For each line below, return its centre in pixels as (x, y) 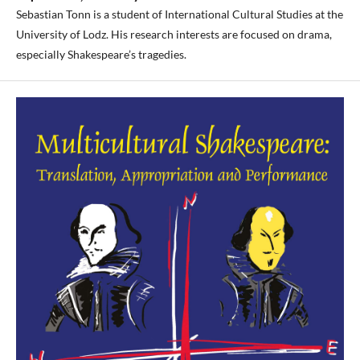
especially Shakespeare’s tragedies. (101, 54)
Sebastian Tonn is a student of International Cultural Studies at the (180, 14)
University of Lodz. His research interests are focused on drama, (174, 34)
